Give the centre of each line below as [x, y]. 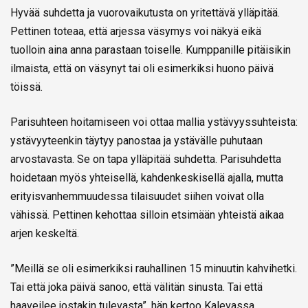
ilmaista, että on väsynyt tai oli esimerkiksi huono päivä [142, 69]
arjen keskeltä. [45, 234]
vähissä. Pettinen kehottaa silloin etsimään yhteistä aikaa [147, 215]
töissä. [26, 87]
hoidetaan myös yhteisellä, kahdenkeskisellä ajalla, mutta [147, 178]
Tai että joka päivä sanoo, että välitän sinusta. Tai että [136, 287]
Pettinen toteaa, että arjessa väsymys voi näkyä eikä [136, 32]
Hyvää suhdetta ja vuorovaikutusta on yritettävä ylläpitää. [145, 13]
